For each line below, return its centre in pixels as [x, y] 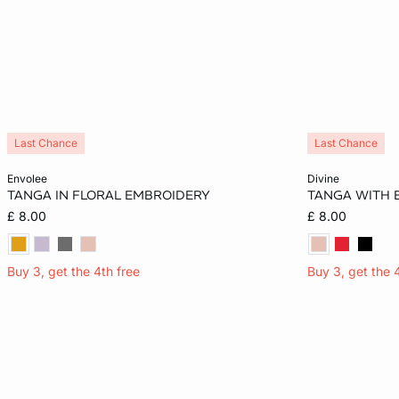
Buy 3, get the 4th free [73, 272]
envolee [30, 179]
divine [327, 179]
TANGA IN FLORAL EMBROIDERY [109, 195]
